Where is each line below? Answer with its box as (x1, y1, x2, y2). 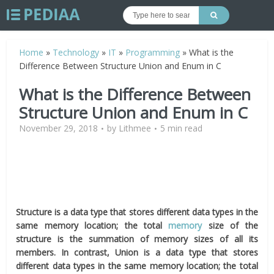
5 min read (160, 122, 203, 134)
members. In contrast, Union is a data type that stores (16, 246, 258, 258)
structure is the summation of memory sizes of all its (16, 233, 258, 245)
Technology (53, 46, 100, 58)
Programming (125, 46, 180, 58)
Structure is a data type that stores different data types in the (16, 206, 258, 218)
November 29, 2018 (19, 122, 98, 134)
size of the (202, 220, 258, 231)
